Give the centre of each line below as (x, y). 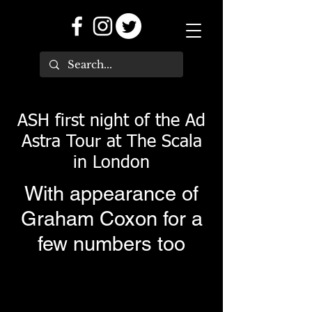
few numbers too (111, 244)
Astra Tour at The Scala (111, 142)
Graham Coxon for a (111, 219)
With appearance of (111, 194)
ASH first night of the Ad (111, 122)
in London (111, 163)
